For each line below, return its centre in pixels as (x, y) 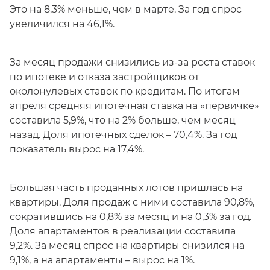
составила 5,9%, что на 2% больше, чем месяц (123, 120)
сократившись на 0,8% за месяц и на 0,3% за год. (130, 217)
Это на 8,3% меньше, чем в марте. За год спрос (126, 9)
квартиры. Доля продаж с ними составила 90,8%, (132, 202)
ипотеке (46, 77)
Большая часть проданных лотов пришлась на (126, 188)
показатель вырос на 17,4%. (77, 149)
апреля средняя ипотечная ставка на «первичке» (134, 106)
